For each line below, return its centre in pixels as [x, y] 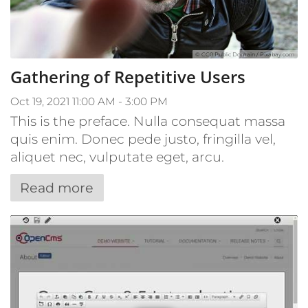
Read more [57, 187]
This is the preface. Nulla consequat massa [148, 121]
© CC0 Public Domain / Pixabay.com [245, 54]
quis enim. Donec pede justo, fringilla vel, [143, 139]
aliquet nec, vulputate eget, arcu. [117, 156]
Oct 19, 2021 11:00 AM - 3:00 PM [89, 101]
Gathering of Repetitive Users [128, 76]
